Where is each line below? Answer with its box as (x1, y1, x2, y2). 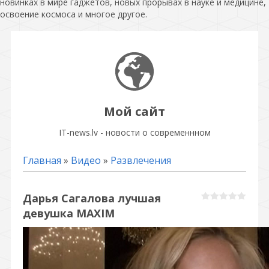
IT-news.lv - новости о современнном (58, 126, 211, 138)
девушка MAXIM (23, 205, 115, 220)
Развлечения (110, 153, 171, 167)
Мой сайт (104, 103, 165, 119)
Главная (23, 153, 61, 167)
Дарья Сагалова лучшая (23, 190, 161, 205)
